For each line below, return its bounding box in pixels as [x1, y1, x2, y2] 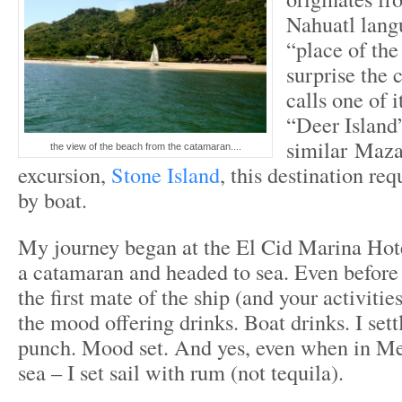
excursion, [18, 160, 106, 189]
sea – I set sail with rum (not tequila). [18, 357, 344, 387]
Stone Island [106, 160, 220, 189]
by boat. [18, 185, 87, 214]
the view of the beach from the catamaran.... [49, 141, 241, 152]
